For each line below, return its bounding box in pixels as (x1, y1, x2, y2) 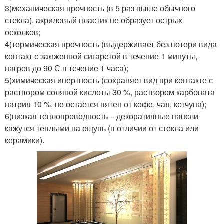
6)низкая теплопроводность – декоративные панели (5, 110, 198, 122)
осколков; (5, 26, 40, 38)
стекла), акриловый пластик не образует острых (5, 14, 182, 26)
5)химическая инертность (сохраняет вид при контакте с (5, 74, 213, 86)
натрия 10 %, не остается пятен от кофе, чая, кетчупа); (5, 98, 206, 110)
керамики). (5, 134, 44, 146)
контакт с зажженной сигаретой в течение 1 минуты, (5, 50, 197, 62)
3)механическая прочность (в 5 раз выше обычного (5, 2, 195, 14)
